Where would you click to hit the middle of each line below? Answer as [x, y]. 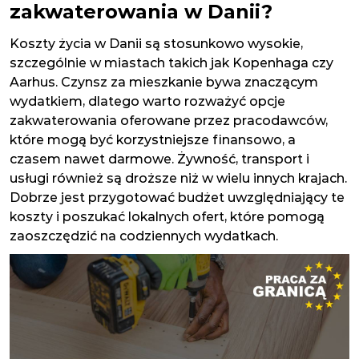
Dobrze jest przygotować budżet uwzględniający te [177, 198]
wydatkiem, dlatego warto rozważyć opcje [147, 101]
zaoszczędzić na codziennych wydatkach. [144, 236]
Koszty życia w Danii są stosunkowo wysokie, [156, 44]
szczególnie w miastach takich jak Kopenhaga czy [171, 63]
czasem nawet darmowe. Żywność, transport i [159, 159]
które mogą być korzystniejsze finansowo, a [153, 140]
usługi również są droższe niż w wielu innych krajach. [178, 178]
